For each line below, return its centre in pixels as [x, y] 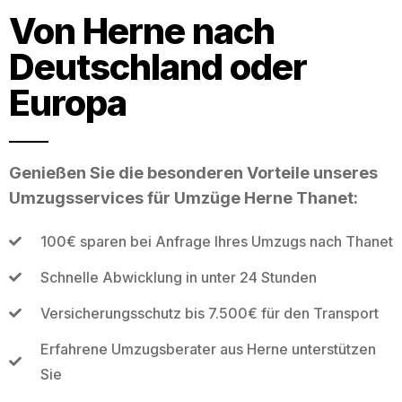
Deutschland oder [158, 66]
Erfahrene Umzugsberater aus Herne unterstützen [208, 349]
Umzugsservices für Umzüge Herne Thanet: [184, 197]
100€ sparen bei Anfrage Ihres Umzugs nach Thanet [216, 241]
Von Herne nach [142, 31]
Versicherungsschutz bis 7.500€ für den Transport [209, 313]
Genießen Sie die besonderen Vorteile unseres [193, 172]
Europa [68, 102]
